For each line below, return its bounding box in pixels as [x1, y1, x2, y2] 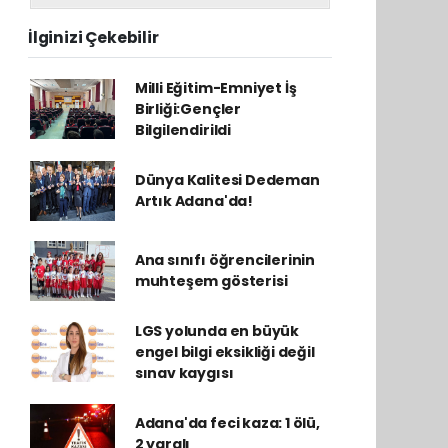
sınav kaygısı [134, 362, 234, 383]
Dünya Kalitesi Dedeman [134, 169, 320, 190]
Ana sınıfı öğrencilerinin [134, 249, 316, 270]
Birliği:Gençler [134, 98, 241, 119]
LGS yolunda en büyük [134, 320, 299, 341]
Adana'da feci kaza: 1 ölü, [134, 412, 320, 433]
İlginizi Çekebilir [28, 26, 159, 48]
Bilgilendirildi [134, 119, 231, 140]
